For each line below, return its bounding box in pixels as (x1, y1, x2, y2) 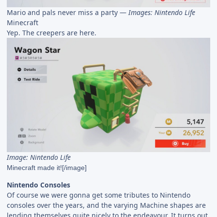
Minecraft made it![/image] (7, 163, 87, 171)
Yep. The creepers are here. (7, 28, 96, 37)
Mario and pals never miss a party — (7, 7, 128, 17)
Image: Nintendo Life (7, 152, 71, 162)
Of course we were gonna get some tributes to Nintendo (7, 190, 190, 200)
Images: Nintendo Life (128, 7, 195, 17)
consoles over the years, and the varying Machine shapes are (7, 200, 206, 210)
